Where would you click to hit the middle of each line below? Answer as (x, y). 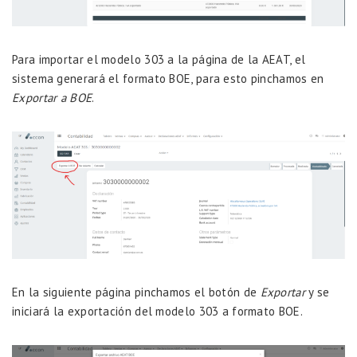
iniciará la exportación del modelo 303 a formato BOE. (157, 311)
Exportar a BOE (52, 97)
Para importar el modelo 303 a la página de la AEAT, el (159, 59)
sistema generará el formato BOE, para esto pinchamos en (168, 78)
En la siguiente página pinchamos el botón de (136, 292)
